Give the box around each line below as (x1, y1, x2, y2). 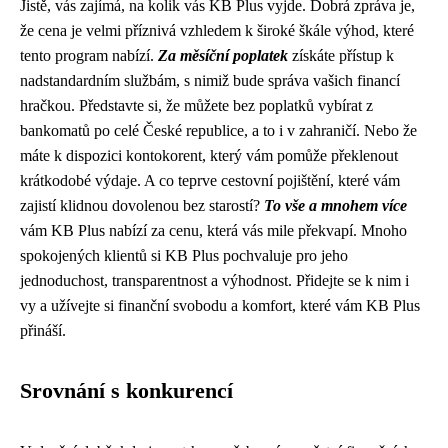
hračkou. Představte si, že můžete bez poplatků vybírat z (20, 97, 373, 114)
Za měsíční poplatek (158, 47, 288, 64)
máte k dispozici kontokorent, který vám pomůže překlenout (20, 147, 398, 164)
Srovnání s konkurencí (20, 379, 233, 403)
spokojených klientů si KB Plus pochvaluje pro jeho (20, 247, 348, 264)
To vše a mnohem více (264, 197, 407, 214)
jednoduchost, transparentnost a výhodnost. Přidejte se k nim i (20, 272, 409, 289)
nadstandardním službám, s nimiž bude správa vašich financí (20, 72, 400, 89)
